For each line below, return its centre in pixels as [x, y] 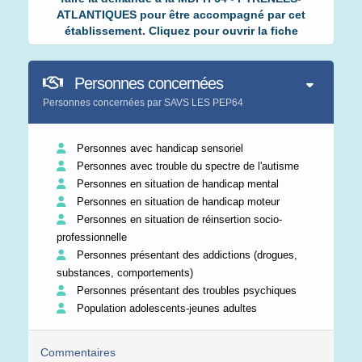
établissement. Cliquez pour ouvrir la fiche [181, 30]
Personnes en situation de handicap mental [176, 183]
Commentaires [78, 352]
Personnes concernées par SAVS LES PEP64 [143, 102]
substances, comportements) [125, 272]
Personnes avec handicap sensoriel [158, 148]
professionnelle [92, 237]
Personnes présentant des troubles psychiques [185, 290]
